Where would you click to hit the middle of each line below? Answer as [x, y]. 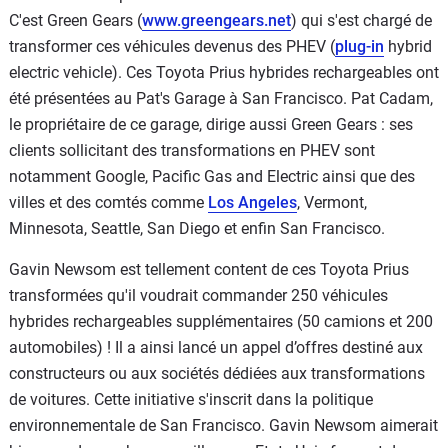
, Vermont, [332, 202]
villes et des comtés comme [108, 202]
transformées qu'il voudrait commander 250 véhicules [198, 295]
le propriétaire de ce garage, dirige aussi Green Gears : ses [211, 124]
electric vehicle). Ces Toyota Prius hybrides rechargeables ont [224, 72]
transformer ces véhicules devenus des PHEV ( [172, 46]
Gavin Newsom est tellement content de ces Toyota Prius [209, 269]
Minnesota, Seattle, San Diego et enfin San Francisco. [197, 228]
